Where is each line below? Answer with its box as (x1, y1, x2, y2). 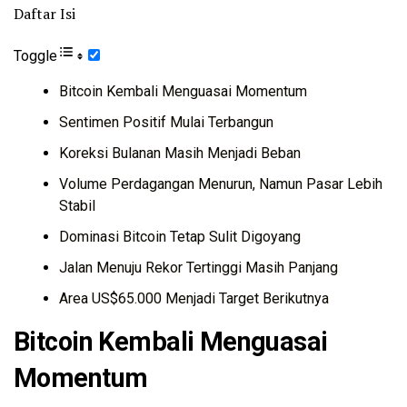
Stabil (59, 196, 95, 214)
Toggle (14, 46, 57, 65)
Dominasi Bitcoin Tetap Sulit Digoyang (59, 227, 301, 245)
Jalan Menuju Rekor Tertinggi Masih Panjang (59, 258, 338, 276)
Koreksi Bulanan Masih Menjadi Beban (59, 144, 301, 162)
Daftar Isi (14, 3, 75, 24)
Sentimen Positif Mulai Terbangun (59, 113, 273, 131)
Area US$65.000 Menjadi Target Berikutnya (59, 289, 329, 307)
